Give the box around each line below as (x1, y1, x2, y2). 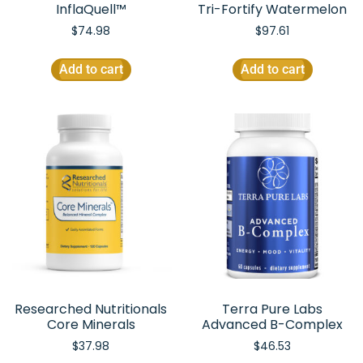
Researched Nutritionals (15, 300, 167, 319)
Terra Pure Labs (222, 300, 322, 319)
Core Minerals (46, 315, 135, 335)
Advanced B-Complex (202, 315, 343, 335)
